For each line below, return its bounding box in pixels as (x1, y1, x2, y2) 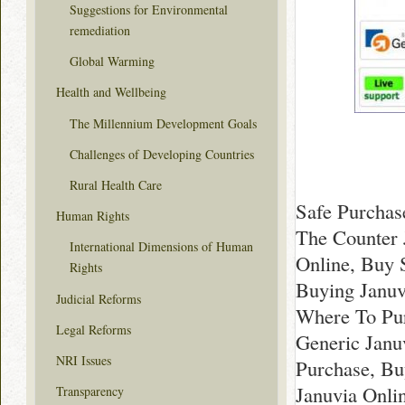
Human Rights (56, 207, 129, 225)
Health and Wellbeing (56, 83, 166, 101)
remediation (70, 22, 130, 40)
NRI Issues (56, 351, 111, 369)
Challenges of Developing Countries (70, 145, 254, 163)
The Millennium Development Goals (70, 114, 257, 132)
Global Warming (70, 52, 155, 71)
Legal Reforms (56, 320, 131, 338)
